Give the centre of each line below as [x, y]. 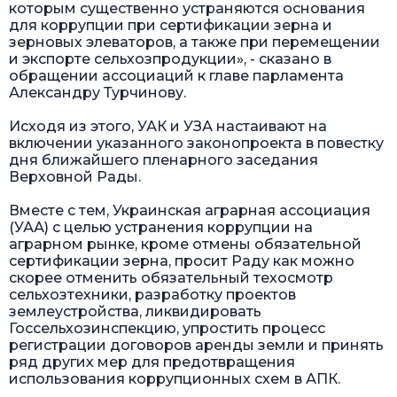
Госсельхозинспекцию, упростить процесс [167, 328]
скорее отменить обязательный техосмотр [171, 277]
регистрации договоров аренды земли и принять [196, 345]
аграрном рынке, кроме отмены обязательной [185, 244]
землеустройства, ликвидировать [135, 311]
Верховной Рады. [75, 176]
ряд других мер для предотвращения [152, 362]
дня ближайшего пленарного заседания [163, 160]
